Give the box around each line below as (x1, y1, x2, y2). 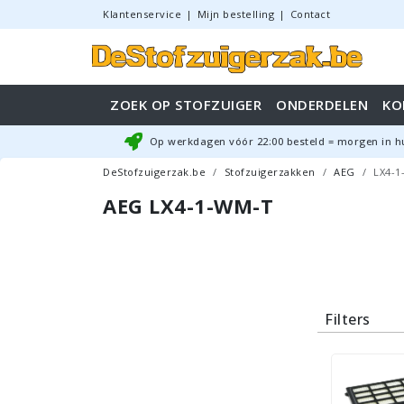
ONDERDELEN (276, 96, 368, 114)
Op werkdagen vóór (149, 134, 257, 148)
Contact (289, 7, 330, 21)
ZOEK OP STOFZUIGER (110, 96, 262, 114)
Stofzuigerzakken (224, 165, 316, 179)
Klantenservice (103, 7, 181, 21)
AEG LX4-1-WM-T (103, 192, 273, 219)
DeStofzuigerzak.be (103, 165, 206, 179)
